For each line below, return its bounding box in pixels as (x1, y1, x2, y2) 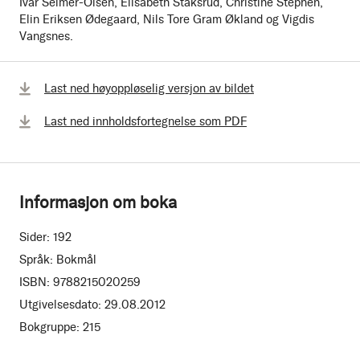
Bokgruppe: (19, 320, 80, 335)
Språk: (19, 252, 53, 268)
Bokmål (56, 252, 96, 268)
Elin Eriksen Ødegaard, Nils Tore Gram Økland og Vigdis (19, 12, 314, 27)
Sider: (19, 230, 50, 245)
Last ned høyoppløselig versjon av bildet (44, 81, 254, 96)
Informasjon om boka (19, 192, 177, 213)
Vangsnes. (19, 29, 73, 44)
